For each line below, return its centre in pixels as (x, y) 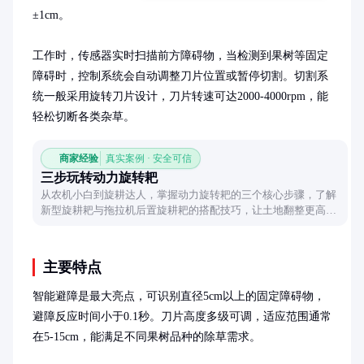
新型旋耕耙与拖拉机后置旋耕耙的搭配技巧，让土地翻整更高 (183, 210)
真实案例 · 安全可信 (149, 158)
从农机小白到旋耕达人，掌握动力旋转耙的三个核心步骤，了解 (188, 195)
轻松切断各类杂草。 (84, 117)
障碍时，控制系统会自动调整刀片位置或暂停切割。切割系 (180, 76)
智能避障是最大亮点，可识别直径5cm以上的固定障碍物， (179, 296)
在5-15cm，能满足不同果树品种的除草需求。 (147, 337)
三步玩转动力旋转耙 (99, 178)
